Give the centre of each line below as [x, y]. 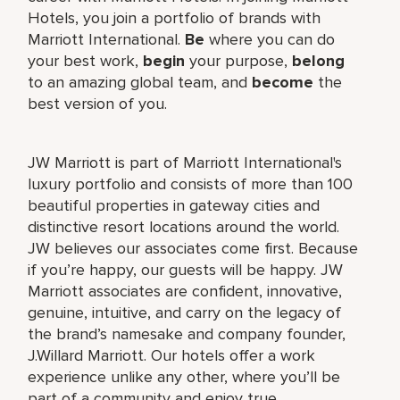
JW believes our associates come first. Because [193, 248]
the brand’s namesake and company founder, [187, 333]
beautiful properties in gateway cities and [174, 205]
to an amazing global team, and [140, 82]
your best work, [83, 60]
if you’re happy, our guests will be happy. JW [186, 269]
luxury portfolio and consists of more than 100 [191, 183]
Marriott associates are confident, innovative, [185, 291]
